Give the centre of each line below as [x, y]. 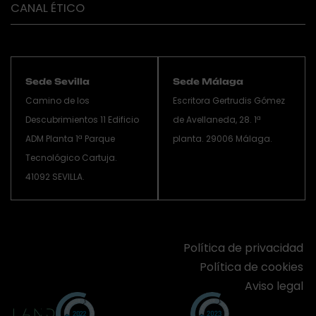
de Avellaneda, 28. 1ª [217, 120]
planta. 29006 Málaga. [223, 139]
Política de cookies [251, 267]
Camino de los [57, 101]
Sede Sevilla [57, 81]
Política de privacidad [243, 248]
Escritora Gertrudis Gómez [229, 101]
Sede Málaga [208, 81]
